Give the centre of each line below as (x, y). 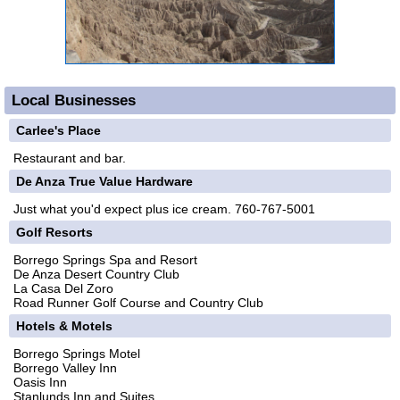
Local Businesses (74, 100)
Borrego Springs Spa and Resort (105, 260)
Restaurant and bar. (70, 158)
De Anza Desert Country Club (96, 275)
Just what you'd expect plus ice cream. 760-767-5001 (164, 209)
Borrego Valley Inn (65, 368)
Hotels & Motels (64, 326)
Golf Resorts (54, 233)
